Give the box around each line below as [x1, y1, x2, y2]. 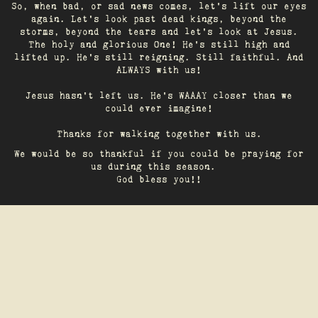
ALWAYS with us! [116, 66, 202, 75]
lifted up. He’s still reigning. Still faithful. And [14, 53, 304, 62]
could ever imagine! [105, 104, 213, 114]
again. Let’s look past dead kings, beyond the [31, 15, 287, 24]
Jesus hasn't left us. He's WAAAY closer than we [26, 92, 292, 101]
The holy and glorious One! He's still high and [28, 40, 290, 50]
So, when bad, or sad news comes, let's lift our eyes [11, 2, 307, 11]
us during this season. [91, 163, 227, 172]
